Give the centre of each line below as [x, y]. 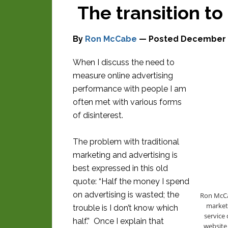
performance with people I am [130, 89]
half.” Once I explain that [118, 221]
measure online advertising [123, 76]
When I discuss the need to [124, 62]
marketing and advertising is [125, 155]
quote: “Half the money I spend [131, 181]
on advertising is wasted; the [126, 195]
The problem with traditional [126, 142]
